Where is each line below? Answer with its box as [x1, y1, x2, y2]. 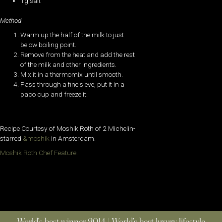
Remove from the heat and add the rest [20, 50, 135, 58]
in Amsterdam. [50, 134, 96, 143]
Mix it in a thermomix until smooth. [20, 70, 123, 78]
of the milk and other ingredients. [20, 60, 117, 68]
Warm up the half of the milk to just [20, 30, 124, 39]
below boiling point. [20, 40, 77, 49]
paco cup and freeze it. [20, 90, 88, 98]
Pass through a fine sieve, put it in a [20, 80, 125, 88]
